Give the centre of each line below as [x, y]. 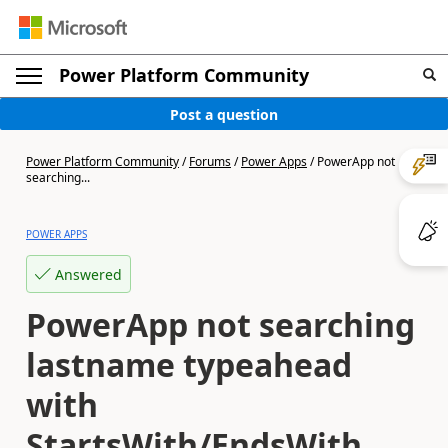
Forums [210, 161]
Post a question [224, 114]
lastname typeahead [189, 364]
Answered [88, 274]
